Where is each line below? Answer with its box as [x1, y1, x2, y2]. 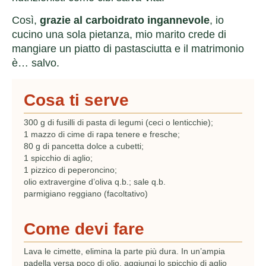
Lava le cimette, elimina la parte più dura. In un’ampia [24, 246, 225, 256]
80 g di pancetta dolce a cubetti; [24, 141, 144, 151]
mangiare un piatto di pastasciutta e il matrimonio [12, 43, 244, 55]
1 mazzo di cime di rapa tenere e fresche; [24, 129, 180, 139]
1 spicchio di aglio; [24, 153, 93, 163]
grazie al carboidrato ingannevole [40, 14, 210, 27]
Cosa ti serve [24, 90, 129, 109]
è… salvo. [12, 57, 59, 69]
